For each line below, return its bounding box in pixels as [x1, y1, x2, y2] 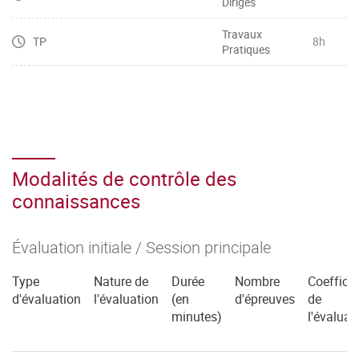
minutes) [171, 307, 222, 325]
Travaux [222, 26, 262, 42]
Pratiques [222, 41, 270, 57]
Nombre [235, 272, 280, 290]
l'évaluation [94, 289, 159, 308]
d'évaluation [12, 289, 81, 308]
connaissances [12, 188, 140, 214]
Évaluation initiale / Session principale [12, 236, 271, 258]
